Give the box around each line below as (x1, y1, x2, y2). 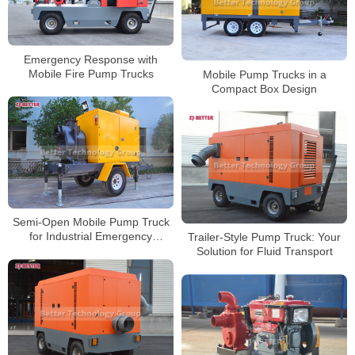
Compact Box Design (212, 82, 317, 95)
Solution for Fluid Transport (196, 245, 333, 258)
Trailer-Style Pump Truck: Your (188, 231, 341, 244)
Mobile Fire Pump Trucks (28, 67, 154, 80)
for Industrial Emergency (29, 230, 152, 243)
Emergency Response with (24, 52, 158, 66)
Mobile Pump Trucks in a (202, 67, 326, 81)
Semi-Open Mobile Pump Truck (12, 216, 170, 229)
